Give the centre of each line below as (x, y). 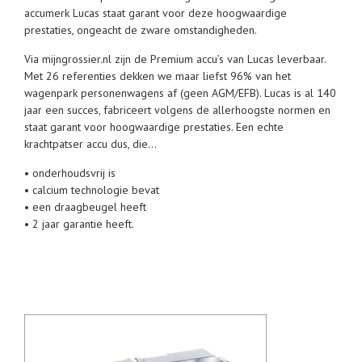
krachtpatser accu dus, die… (90, 144)
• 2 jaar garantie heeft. (79, 224)
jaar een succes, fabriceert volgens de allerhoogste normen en (177, 110)
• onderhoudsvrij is (70, 173)
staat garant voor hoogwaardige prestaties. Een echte (154, 127)
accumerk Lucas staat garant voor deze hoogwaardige (156, 13)
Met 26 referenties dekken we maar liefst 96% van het (158, 76)
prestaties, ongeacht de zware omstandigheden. (141, 30)
